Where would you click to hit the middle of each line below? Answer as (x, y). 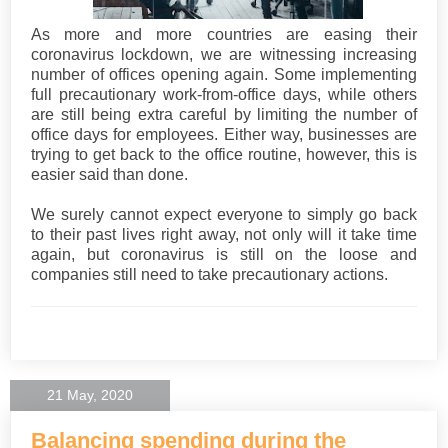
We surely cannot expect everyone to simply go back (224, 214)
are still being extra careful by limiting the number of (224, 114)
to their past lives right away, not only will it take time (224, 234)
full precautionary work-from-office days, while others (224, 94)
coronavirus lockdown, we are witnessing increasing (224, 54)
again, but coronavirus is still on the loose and (224, 254)
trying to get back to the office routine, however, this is (224, 154)
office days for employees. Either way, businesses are (224, 134)
